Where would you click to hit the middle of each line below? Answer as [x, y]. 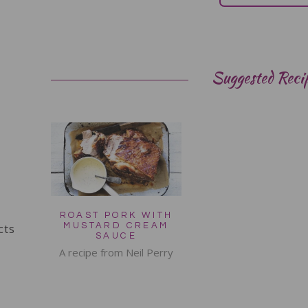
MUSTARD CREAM [116, 225]
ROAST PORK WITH [116, 215]
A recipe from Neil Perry [116, 252]
